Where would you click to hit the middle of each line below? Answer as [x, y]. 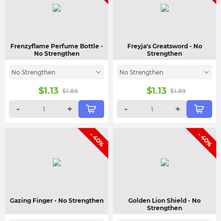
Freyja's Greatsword [158, 46]
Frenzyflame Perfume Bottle [55, 46]
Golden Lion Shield [158, 201]
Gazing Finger [32, 201]
